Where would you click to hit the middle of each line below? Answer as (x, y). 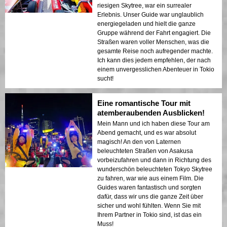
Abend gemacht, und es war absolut (147, 133)
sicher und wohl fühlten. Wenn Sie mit (149, 205)
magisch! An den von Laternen (139, 142)
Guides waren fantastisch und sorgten (149, 187)
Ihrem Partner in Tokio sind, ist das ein (149, 215)
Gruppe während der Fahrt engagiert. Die (154, 33)
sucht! (105, 78)
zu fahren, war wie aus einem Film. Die (150, 178)
